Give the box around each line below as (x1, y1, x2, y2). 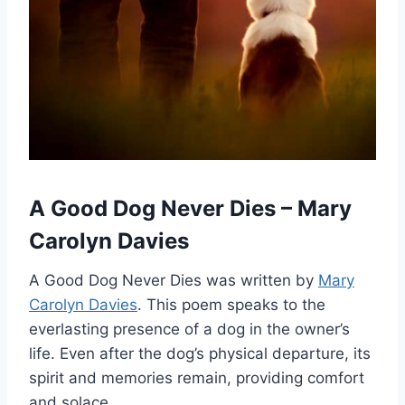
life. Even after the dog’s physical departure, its (29, 344, 371, 363)
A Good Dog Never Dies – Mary (29, 195, 352, 222)
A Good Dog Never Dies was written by (29, 271, 318, 290)
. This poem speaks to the (137, 296, 325, 315)
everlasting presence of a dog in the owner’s (29, 320, 350, 339)
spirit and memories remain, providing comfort (29, 369, 364, 388)
